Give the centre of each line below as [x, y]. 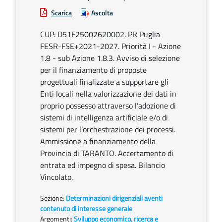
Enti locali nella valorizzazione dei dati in [108, 94]
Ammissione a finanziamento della [98, 141]
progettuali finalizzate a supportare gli [104, 82]
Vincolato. [56, 177]
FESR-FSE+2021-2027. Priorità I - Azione [111, 46]
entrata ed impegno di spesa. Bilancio [103, 165]
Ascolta [102, 13]
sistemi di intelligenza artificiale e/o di [104, 117]
